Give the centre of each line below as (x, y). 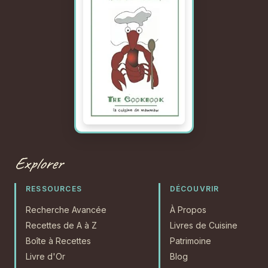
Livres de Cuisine (203, 225)
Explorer (38, 163)
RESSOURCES (54, 188)
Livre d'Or (45, 256)
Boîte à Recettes (58, 240)
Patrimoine (190, 240)
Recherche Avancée (66, 209)
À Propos (188, 209)
